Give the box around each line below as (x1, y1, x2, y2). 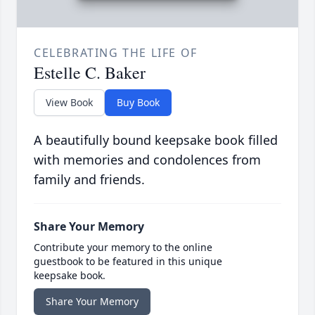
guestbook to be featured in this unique (34, 255, 222, 269)
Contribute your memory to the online (34, 240, 212, 255)
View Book (46, 96, 93, 110)
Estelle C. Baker (34, 61, 146, 84)
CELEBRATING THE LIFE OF (34, 45, 198, 61)
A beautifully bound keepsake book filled (34, 131, 278, 149)
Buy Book (117, 96, 160, 110)
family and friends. (34, 171, 145, 188)
